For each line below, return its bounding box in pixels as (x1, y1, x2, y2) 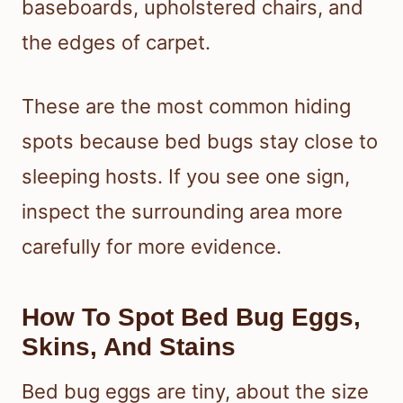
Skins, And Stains (22, 333, 236, 362)
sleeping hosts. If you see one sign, (22, 165, 350, 189)
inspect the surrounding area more (22, 200, 343, 224)
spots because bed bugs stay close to (22, 130, 378, 154)
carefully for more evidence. (22, 235, 282, 259)
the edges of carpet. (22, 31, 210, 55)
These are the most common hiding (22, 94, 351, 119)
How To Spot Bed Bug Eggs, (22, 303, 361, 332)
